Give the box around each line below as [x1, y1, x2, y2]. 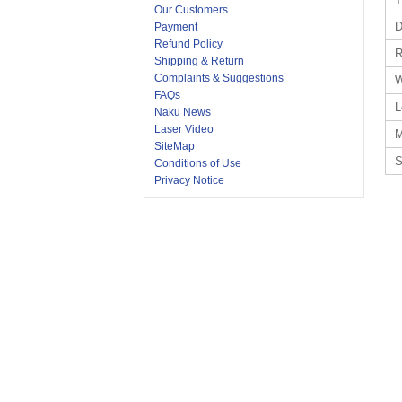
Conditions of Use [153, 157, 241, 170]
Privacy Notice [153, 174, 224, 188]
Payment [153, 21, 197, 34]
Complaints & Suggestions [153, 72, 284, 85]
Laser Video [153, 123, 214, 136]
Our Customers [153, 4, 228, 17]
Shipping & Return [153, 55, 244, 68]
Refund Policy [153, 38, 223, 51]
